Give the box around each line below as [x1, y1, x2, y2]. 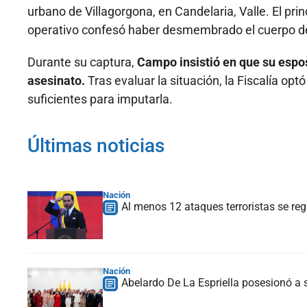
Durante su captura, [27, 55, 137, 70]
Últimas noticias [27, 134, 164, 158]
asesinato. [27, 73, 85, 88]
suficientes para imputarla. [27, 92, 173, 107]
